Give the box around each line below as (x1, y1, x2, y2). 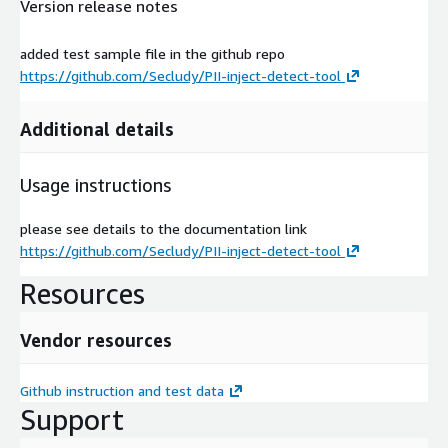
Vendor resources (20, 328, 172, 351)
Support (20, 402, 124, 436)
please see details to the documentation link (20, 219, 307, 237)
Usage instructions (20, 173, 171, 196)
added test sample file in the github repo (20, 44, 285, 62)
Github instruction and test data (20, 381, 224, 399)
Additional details (20, 117, 174, 140)
